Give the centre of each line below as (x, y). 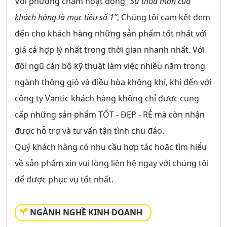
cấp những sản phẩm (56, 115)
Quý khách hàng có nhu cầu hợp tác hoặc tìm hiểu (111, 147)
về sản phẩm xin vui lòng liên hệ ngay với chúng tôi (112, 163)
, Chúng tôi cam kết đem (164, 17)
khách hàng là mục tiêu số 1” (66, 17)
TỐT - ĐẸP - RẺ (126, 115)
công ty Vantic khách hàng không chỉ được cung (107, 98)
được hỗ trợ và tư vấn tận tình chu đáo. (89, 131)
